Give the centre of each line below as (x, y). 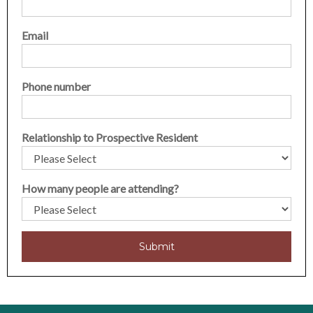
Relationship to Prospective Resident (110, 137)
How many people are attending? (100, 188)
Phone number (56, 86)
